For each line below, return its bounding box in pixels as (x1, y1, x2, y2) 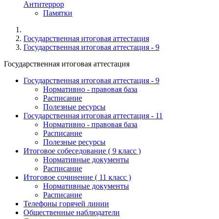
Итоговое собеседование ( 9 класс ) (23, 147, 141, 155)
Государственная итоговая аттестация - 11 (23, 111, 163, 120)
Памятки (43, 9, 72, 17)
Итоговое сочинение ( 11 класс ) (23, 173, 131, 181)
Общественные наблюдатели (23, 208, 120, 217)
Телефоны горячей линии (23, 199, 109, 208)
